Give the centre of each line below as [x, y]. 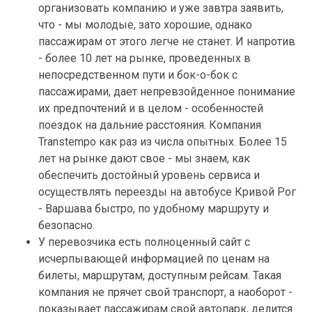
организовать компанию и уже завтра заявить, [161, 8]
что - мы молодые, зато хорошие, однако [145, 25]
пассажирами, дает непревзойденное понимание [167, 92]
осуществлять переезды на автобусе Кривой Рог [167, 192]
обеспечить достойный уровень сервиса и [149, 175]
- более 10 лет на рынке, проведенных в [145, 58]
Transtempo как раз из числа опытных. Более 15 [163, 142]
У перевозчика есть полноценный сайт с [144, 242]
